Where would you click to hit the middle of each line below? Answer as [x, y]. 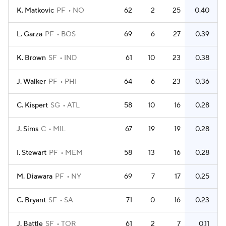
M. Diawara [35, 177]
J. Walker [31, 82]
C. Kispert [32, 105]
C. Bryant [31, 200]
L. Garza [30, 34]
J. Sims [27, 129]
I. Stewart [32, 153]
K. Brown [31, 58]
